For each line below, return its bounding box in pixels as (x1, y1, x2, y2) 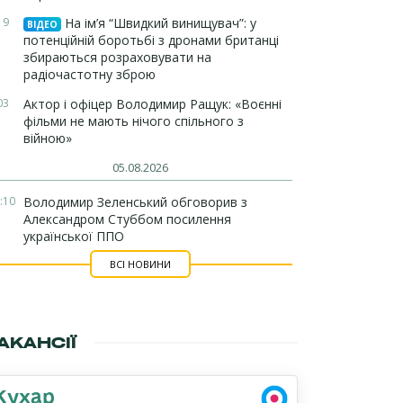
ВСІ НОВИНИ (109, 257, 171, 271)
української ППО (23, 228, 124, 245)
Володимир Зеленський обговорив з (23, 193, 247, 210)
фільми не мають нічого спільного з (23, 112, 244, 130)
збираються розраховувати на (23, 49, 211, 66)
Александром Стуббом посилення (23, 210, 231, 228)
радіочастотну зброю (23, 66, 156, 83)
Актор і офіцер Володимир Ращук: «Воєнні (23, 95, 282, 112)
